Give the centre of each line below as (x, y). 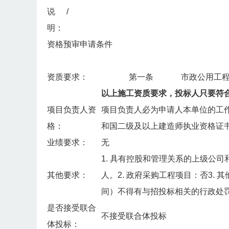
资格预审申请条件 (80, 44)
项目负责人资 (72, 110)
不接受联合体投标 (134, 216)
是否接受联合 (72, 208)
